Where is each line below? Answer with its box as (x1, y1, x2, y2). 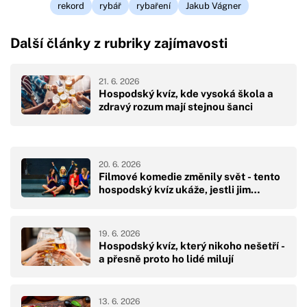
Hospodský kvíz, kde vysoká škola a (99, 88, 273, 100)
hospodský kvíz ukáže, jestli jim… (99, 184, 260, 196)
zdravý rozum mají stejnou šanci (99, 101, 253, 113)
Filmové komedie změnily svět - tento (99, 171, 280, 183)
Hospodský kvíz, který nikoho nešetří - (99, 239, 285, 251)
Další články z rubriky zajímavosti (10, 35, 228, 52)
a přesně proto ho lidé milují (99, 252, 234, 265)
